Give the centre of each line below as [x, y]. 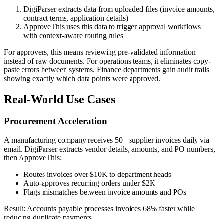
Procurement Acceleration [55, 121]
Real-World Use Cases [60, 99]
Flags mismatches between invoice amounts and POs [105, 192]
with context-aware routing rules [73, 36]
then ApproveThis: [33, 157]
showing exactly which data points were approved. [82, 79]
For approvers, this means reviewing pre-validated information [100, 52]
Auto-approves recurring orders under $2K [89, 183]
